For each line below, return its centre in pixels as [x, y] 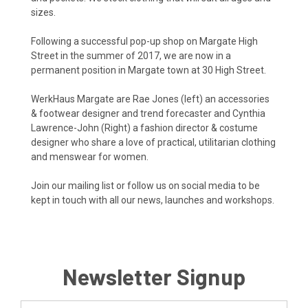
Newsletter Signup [154, 276]
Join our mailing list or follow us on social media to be [145, 185]
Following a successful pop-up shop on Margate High [144, 41]
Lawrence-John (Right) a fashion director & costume [144, 128]
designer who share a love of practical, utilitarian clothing [153, 142]
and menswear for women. [90, 156]
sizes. [43, 12]
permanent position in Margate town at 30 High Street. [148, 70]
